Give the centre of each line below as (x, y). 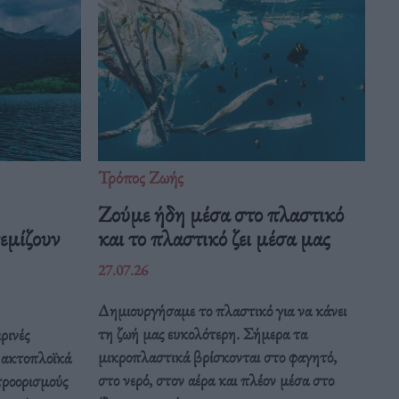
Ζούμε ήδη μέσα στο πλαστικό (221, 213)
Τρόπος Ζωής (141, 177)
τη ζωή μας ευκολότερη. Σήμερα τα (203, 333)
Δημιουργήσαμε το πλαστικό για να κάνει (223, 310)
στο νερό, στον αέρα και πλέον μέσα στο (216, 379)
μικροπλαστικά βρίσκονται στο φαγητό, (218, 356)
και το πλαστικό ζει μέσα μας (215, 237)
